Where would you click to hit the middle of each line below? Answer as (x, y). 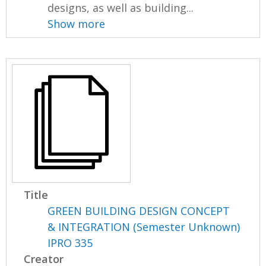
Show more (77, 24)
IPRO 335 (70, 243)
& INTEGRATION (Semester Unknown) (144, 227)
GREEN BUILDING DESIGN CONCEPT (139, 211)
